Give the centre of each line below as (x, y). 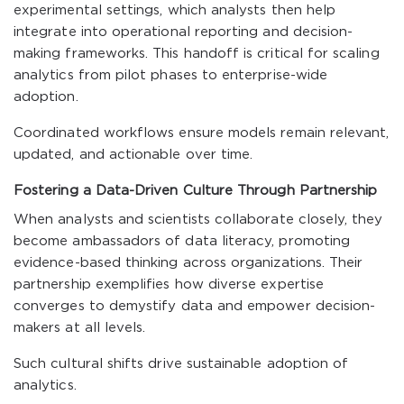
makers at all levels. (80, 328)
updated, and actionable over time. (133, 155)
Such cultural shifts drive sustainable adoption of (181, 364)
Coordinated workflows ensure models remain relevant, (202, 133)
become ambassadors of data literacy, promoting (182, 241)
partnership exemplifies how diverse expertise (169, 285)
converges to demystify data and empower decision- (195, 306)
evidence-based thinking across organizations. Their (188, 263)
